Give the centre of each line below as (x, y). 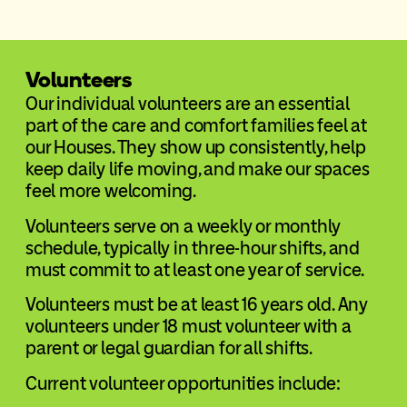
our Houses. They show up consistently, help (195, 148)
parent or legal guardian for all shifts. (169, 348)
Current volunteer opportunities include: (183, 383)
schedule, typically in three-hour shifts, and (192, 248)
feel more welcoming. (110, 191)
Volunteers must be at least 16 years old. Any (196, 305)
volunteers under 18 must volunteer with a (188, 327)
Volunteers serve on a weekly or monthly (183, 226)
